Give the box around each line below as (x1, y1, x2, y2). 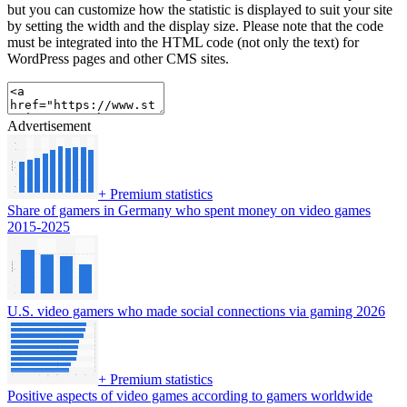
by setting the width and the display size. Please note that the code (7, 18, 383, 35)
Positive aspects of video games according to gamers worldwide (7, 388, 372, 404)
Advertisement (7, 118, 91, 134)
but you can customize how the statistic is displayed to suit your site (7, 2, 392, 18)
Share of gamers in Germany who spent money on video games (7, 203, 371, 219)
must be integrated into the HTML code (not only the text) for (7, 35, 359, 51)
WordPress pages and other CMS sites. (7, 51, 229, 67)
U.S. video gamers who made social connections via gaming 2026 (7, 303, 385, 320)
